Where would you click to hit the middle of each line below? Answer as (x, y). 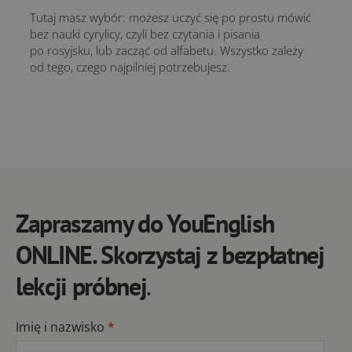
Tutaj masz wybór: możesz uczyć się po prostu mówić (170, 17)
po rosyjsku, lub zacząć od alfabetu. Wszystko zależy (167, 50)
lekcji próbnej (81, 286)
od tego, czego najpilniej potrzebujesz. (130, 67)
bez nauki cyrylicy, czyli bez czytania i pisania (145, 34)
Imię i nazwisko (62, 327)
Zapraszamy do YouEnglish (145, 223)
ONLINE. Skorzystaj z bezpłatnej (170, 255)
